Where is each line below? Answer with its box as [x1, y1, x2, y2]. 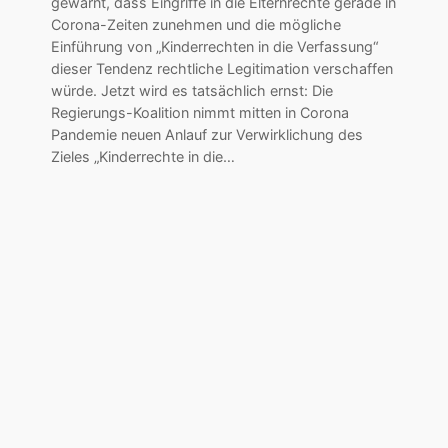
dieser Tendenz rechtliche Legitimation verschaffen [50, 59, 393, 77]
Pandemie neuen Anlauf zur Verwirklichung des [50, 125, 363, 143]
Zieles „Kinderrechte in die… [50, 147, 235, 165]
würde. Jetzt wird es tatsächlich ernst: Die [50, 81, 333, 99]
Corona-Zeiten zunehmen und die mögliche [50, 15, 341, 33]
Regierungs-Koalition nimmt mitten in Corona [50, 103, 349, 121]
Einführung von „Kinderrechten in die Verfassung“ [50, 37, 378, 55]
